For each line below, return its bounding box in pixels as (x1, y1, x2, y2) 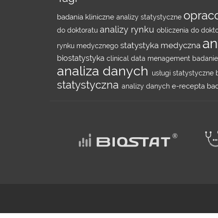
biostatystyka (57, 54, 107, 63)
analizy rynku (100, 24, 157, 35)
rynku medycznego (57, 42, 120, 50)
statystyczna (57, 79, 122, 91)
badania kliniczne (57, 13, 116, 21)
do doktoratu (57, 26, 100, 34)
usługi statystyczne (152, 69, 216, 77)
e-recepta (172, 82, 207, 91)
